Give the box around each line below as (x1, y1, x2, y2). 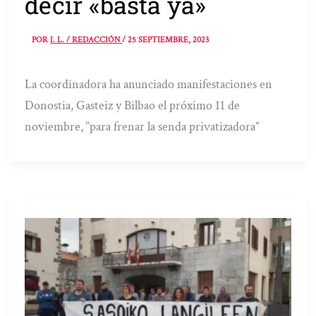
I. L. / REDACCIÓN (50, 35, 123, 46)
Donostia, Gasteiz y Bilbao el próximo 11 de (25, 97, 241, 114)
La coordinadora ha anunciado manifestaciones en (25, 76, 273, 93)
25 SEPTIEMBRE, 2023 (128, 35, 209, 46)
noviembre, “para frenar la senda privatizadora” (25, 119, 260, 135)
